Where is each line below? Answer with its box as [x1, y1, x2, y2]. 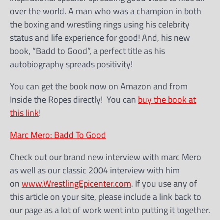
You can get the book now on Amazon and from [10, 79, 188, 93]
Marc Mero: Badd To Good [10, 128, 106, 141]
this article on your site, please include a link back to [10, 190, 201, 203]
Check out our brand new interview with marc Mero [10, 150, 201, 164]
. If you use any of [131, 176, 197, 190]
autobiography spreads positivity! [10, 57, 133, 71]
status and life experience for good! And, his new [10, 30, 190, 44]
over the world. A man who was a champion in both [10, 4, 201, 18]
